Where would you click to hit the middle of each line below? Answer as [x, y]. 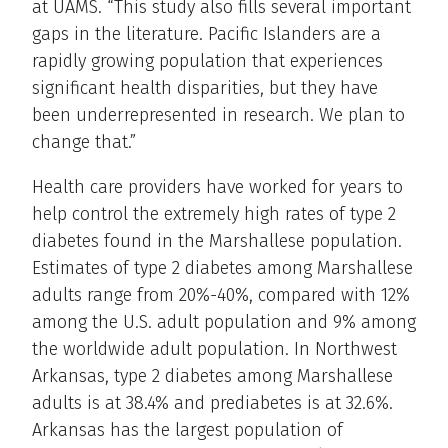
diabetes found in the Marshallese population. [217, 241]
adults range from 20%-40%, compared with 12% [221, 295]
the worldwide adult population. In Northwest [214, 349]
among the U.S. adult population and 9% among [224, 322]
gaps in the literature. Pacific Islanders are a [206, 34]
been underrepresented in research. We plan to [218, 115]
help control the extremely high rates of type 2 [214, 214]
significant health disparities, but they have [205, 88]
